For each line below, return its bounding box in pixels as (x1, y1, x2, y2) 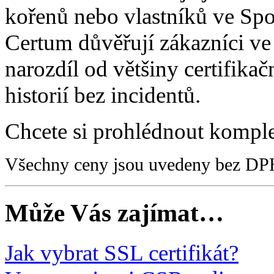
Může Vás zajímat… (5, 199, 224, 227)
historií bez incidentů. (5, 82, 201, 108)
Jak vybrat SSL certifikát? (5, 240, 239, 265)
